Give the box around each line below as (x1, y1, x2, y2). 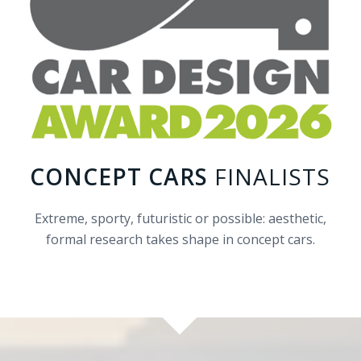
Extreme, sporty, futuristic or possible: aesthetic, (34, 210, 326, 228)
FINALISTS (208, 161, 331, 193)
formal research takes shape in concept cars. (45, 230, 315, 249)
